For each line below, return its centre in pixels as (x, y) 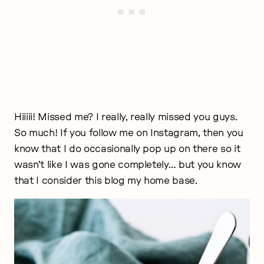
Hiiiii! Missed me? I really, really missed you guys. (126, 117)
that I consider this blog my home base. (106, 181)
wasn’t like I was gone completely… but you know (128, 165)
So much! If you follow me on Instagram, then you (129, 133)
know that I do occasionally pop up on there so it (127, 149)
